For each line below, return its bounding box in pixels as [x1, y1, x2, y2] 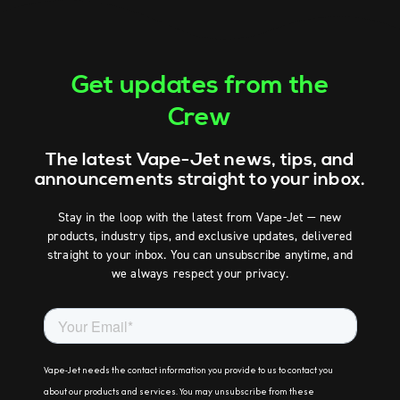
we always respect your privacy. [111, 265, 289, 283]
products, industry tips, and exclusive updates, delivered [47, 228, 353, 246]
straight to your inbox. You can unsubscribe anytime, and [46, 246, 354, 264]
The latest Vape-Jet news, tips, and [46, 149, 354, 172]
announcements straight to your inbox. [34, 169, 366, 192]
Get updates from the [71, 70, 329, 102]
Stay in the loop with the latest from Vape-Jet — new [58, 209, 342, 227]
